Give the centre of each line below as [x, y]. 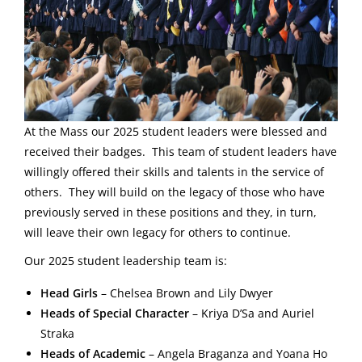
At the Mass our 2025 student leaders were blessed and [176, 132]
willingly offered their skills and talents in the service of [174, 172]
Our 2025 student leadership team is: [126, 261]
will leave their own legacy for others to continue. [158, 233]
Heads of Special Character [115, 314]
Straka [59, 334]
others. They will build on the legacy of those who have [175, 192]
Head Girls [69, 293]
